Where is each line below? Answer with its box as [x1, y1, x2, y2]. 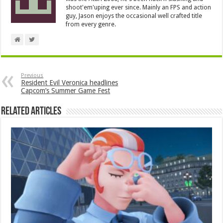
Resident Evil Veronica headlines [21, 78, 118, 87]
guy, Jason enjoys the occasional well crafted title [66, 12, 203, 19]
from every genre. [66, 20, 116, 28]
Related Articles [1, 106, 62, 117]
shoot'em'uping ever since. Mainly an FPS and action [66, 3, 212, 11]
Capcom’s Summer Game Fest [21, 86, 111, 95]
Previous [21, 72, 44, 79]
